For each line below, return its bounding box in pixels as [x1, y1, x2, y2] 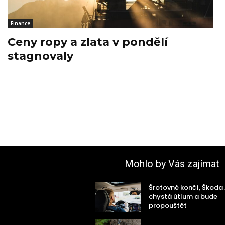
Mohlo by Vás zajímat [124, 158, 219, 170]
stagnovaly [8, 49, 73, 63]
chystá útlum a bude [149, 192, 218, 202]
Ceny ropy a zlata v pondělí [8, 35, 168, 49]
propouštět [149, 201, 187, 211]
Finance [11, 20, 30, 27]
